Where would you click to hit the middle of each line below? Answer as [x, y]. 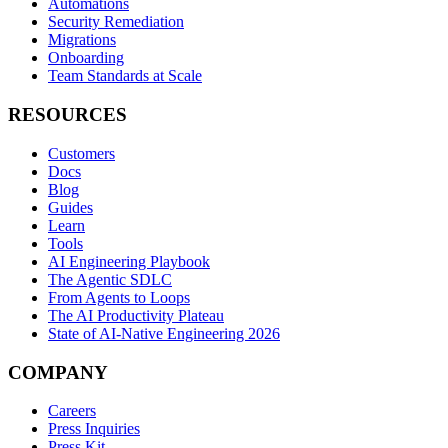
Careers [72, 411]
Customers [81, 153]
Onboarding [86, 58]
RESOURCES [67, 115]
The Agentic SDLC [110, 279]
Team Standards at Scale [125, 76]
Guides [70, 207]
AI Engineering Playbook [129, 261]
